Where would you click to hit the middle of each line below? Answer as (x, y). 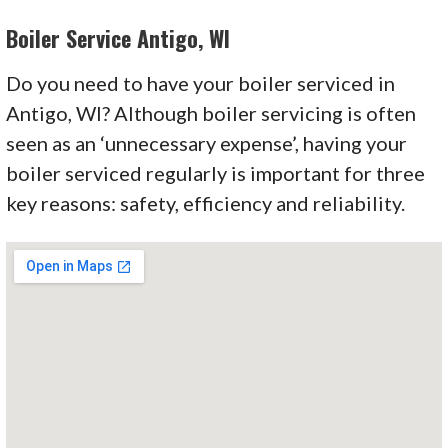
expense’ (258, 142)
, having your (351, 142)
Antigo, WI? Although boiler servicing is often (211, 112)
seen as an (53, 142)
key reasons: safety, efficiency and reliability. (206, 202)
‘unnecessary (158, 142)
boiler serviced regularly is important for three (216, 172)
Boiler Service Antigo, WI (118, 38)
